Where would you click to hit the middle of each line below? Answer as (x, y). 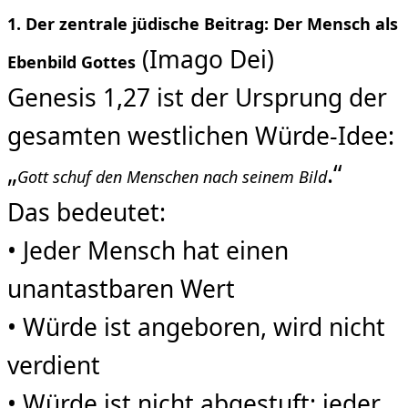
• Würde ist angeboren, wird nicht (196, 326)
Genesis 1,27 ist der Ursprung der (197, 97)
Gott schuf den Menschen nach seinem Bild (172, 176)
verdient (54, 365)
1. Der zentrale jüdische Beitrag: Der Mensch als (203, 23)
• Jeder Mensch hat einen (148, 250)
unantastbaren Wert (121, 288)
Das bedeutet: (87, 212)
